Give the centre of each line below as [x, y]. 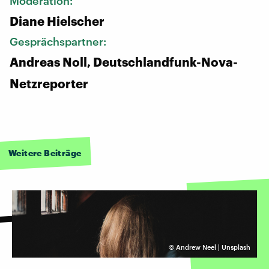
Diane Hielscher [57, 21]
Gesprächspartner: [59, 41]
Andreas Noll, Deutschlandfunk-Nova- [124, 62]
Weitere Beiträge [45, 153]
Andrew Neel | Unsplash [213, 247]
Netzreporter [49, 83]
